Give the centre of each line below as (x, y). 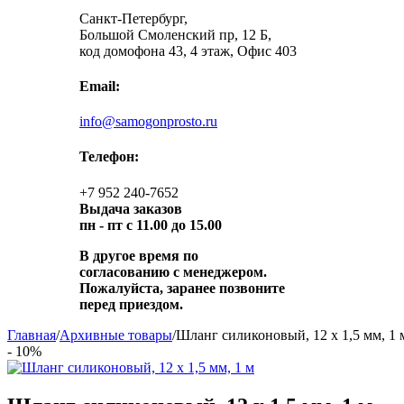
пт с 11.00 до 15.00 (165, 225)
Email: (100, 86)
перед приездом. (131, 304)
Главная (32, 335)
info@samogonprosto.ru (148, 122)
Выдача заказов (131, 208)
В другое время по (139, 255)
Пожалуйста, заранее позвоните (182, 288)
